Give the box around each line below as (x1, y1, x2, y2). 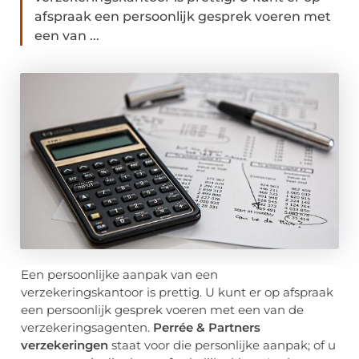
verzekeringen (21, 337, 108, 353)
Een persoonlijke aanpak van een (21, 267, 218, 283)
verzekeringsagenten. (21, 320, 153, 336)
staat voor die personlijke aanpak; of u (108, 337, 336, 353)
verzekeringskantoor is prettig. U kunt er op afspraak (21, 284, 333, 301)
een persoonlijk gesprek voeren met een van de (21, 302, 304, 318)
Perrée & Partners (153, 320, 260, 336)
